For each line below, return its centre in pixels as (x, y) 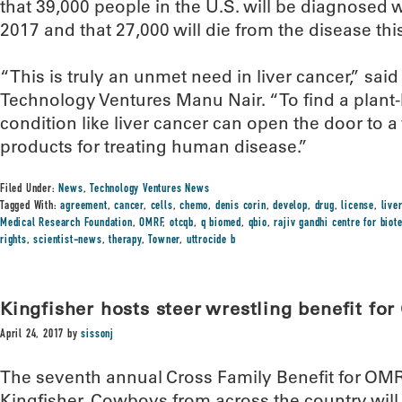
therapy (125, 240)
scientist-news (68, 240)
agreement (84, 206)
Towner (164, 240)
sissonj (98, 335)
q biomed (221, 223)
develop (290, 206)
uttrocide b (211, 240)
